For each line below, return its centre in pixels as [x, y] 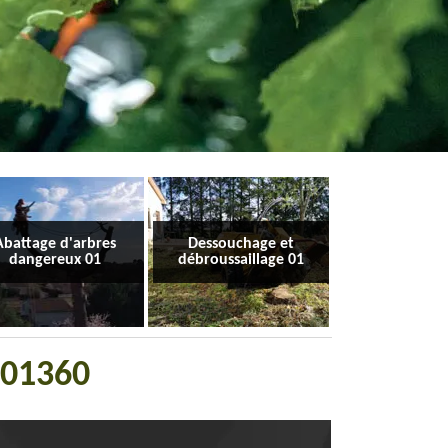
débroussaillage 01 [240, 260]
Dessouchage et [240, 244]
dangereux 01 [55, 260]
